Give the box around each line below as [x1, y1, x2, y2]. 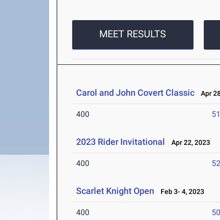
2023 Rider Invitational [76, 137, 165, 147]
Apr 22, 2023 [167, 138, 211, 147]
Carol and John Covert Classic [76, 87, 197, 98]
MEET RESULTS [99, 28, 166, 40]
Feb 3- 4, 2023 [156, 188, 205, 196]
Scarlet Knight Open [76, 186, 155, 196]
